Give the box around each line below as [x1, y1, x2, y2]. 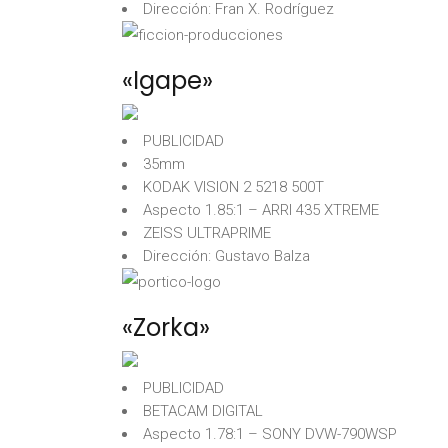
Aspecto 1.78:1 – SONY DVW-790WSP [143, 425, 397, 443]
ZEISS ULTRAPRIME [143, 224, 271, 242]
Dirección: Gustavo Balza [143, 247, 310, 265]
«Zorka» [122, 311, 210, 344]
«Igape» [122, 64, 213, 97]
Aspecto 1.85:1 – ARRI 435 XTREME [143, 201, 379, 219]
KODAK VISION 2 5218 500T [143, 178, 324, 196]
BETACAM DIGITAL [143, 402, 263, 420]
